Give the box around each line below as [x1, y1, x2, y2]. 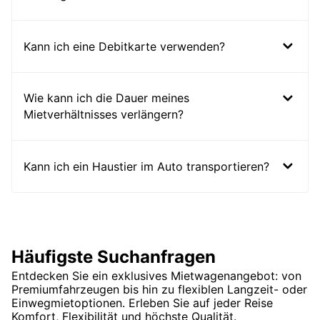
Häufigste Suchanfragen [11, 246, 216, 268]
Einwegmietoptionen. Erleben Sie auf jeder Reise [11, 296, 273, 311]
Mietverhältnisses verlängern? [24, 107, 184, 122]
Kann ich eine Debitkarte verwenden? [24, 39, 225, 54]
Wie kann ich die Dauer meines [24, 91, 189, 106]
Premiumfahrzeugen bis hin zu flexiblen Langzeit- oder [11, 282, 307, 297]
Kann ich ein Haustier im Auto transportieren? [24, 159, 269, 174]
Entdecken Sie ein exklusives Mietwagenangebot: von [11, 269, 301, 284]
